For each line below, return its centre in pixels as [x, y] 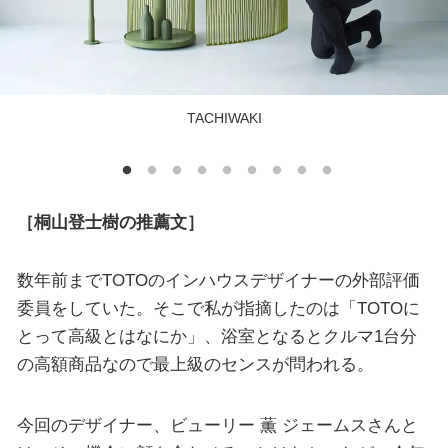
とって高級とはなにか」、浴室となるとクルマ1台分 [216, 335]
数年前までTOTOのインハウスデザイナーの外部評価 [218, 279]
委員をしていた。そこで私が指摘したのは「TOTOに [218, 307]
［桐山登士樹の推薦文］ [110, 221]
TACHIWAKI [224, 117]
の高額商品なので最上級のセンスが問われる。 [195, 363]
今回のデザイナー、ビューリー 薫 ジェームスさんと [217, 424]
